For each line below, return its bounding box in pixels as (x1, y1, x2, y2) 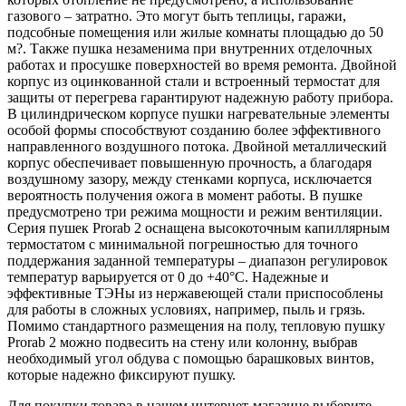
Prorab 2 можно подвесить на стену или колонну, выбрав (7, 333, 358, 350)
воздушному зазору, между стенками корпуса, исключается (7, 170, 372, 187)
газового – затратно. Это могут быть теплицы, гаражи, (7, 7, 346, 24)
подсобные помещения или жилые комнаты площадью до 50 (7, 24, 383, 40)
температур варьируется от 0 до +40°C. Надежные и (7, 268, 329, 285)
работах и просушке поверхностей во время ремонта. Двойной (7, 56, 397, 72)
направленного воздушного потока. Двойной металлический (7, 138, 387, 154)
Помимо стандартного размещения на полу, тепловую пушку (7, 317, 385, 333)
